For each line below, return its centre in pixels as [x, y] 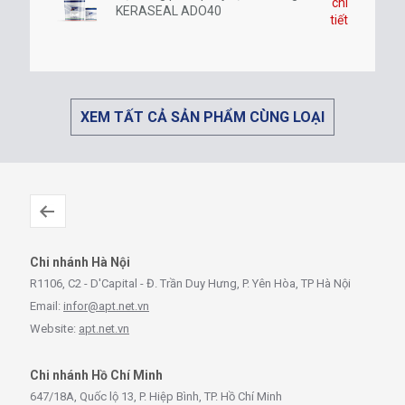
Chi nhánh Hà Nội [80, 263]
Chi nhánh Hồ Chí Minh [96, 376]
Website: [54, 329]
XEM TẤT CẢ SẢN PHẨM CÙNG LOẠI [202, 118]
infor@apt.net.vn [106, 306]
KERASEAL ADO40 [169, 11]
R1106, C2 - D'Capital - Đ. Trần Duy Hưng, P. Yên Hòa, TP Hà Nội [190, 284]
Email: [47, 306]
